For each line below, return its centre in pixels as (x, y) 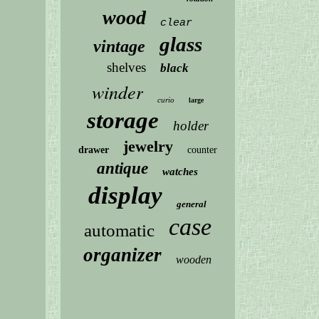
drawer (93, 150)
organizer (123, 255)
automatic (119, 230)
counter (202, 150)
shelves (126, 67)
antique (123, 168)
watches (181, 172)
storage (122, 120)
